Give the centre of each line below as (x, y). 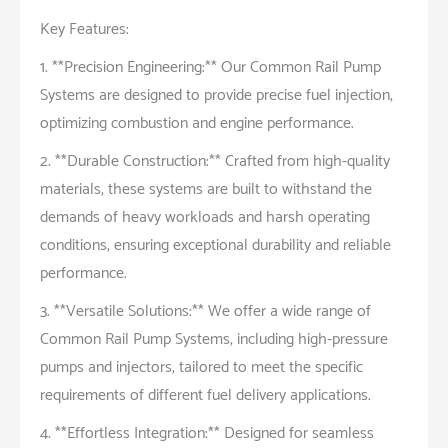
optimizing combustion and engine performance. (197, 123)
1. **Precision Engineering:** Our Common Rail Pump (210, 67)
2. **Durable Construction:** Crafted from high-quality (215, 161)
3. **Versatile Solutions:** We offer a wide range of (205, 311)
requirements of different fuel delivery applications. (205, 395)
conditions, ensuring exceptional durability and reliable (215, 245)
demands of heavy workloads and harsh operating (205, 217)
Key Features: (84, 29)
